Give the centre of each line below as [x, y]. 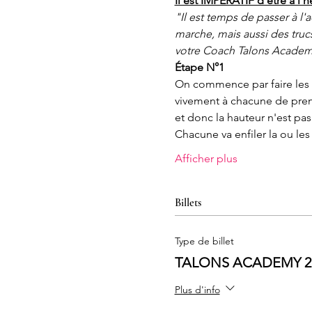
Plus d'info [197, 289]
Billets [188, 203]
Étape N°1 [199, 67]
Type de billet [204, 241]
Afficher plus [206, 158]
